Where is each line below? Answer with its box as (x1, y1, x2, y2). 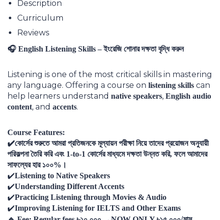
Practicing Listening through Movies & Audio (15, 193, 166, 202)
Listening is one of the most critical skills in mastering (7, 70, 212, 80)
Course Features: (7, 128, 65, 137)
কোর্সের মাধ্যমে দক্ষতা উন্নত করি (87, 150, 170, 159)
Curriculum (17, 13, 63, 23)
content (7, 103, 32, 111)
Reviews (17, 28, 49, 38)
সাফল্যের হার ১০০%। (7, 161, 67, 169)
